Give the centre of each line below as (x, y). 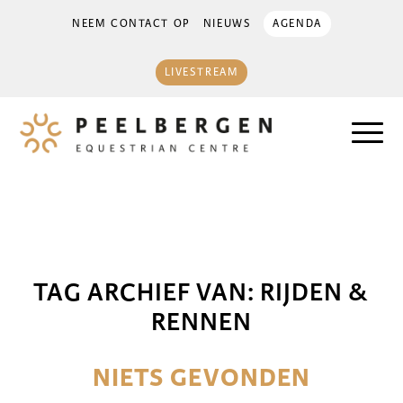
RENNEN (201, 322)
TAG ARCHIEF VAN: (147, 292)
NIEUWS (227, 24)
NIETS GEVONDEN (201, 378)
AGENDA (297, 24)
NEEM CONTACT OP (131, 24)
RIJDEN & (314, 292)
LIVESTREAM (201, 72)
